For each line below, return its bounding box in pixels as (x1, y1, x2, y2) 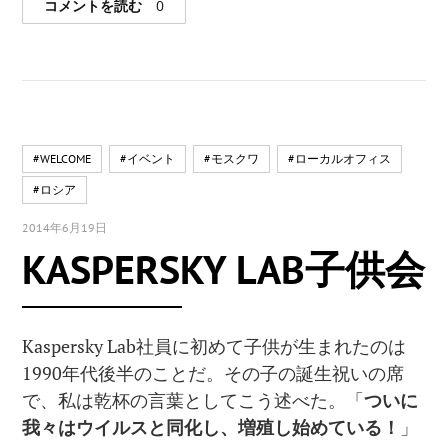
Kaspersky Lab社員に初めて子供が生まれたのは (22, 334, 407, 358)
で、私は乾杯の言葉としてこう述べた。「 (22, 388, 365, 412)
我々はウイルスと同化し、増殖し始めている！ (22, 415, 401, 439)
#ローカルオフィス (288, 151, 392, 167)
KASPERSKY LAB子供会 (22, 243, 426, 295)
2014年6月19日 (22, 220, 108, 236)
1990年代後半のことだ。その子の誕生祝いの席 (22, 361, 405, 385)
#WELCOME (33, 151, 92, 167)
